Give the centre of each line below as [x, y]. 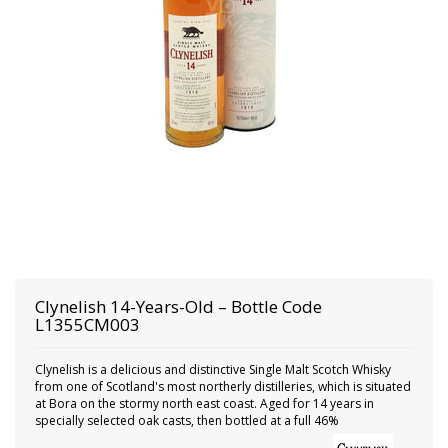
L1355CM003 [87, 324]
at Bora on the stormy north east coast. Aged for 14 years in [204, 403]
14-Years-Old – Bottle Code [216, 306]
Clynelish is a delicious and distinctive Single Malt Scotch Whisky [213, 369]
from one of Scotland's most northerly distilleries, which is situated [223, 386]
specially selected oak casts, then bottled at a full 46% [187, 420]
